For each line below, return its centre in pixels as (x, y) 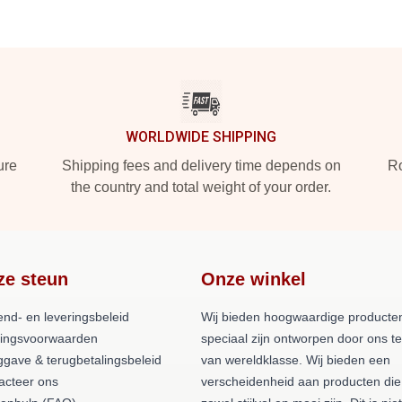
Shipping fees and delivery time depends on (201, 166)
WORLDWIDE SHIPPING (201, 137)
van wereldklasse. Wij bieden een (296, 360)
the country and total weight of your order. (201, 187)
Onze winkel (253, 279)
